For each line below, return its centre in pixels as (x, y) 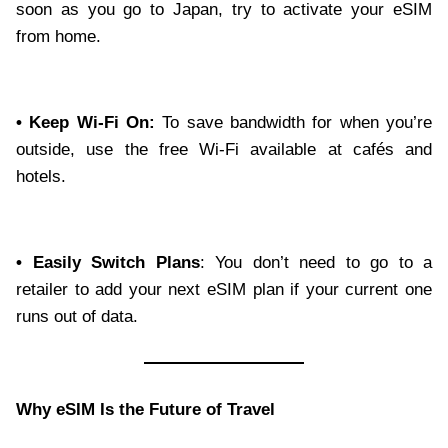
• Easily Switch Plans (108, 263)
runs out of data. (77, 317)
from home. (58, 37)
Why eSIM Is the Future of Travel (145, 410)
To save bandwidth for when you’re (293, 123)
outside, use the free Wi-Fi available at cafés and (224, 150)
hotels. (41, 177)
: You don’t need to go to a (315, 263)
